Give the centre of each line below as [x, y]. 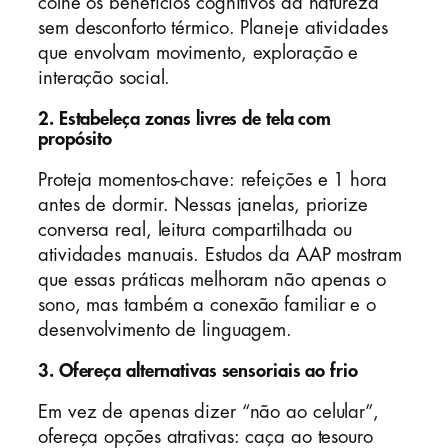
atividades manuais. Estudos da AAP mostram [220, 254]
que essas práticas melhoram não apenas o [212, 279]
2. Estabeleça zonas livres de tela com [185, 119]
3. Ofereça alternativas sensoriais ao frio [198, 371]
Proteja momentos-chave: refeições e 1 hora [212, 179]
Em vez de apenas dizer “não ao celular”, [208, 411]
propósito [75, 139]
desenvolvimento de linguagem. [165, 329]
